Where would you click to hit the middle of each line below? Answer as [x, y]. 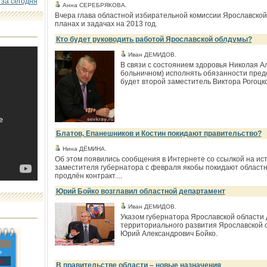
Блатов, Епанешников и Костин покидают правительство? [159, 133]
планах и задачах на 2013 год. [106, 24]
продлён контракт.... [88, 176]
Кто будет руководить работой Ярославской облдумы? [154, 39]
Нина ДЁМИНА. [83, 149]
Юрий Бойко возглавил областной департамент [140, 191]
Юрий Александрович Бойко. [169, 234]
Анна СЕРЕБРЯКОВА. [94, 5]
